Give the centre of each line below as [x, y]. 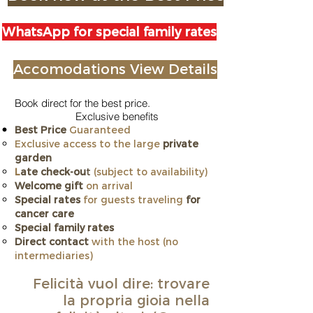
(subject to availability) [149, 172]
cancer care [44, 214]
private [181, 144]
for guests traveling [133, 200]
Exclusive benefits [117, 116]
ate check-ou [53, 172]
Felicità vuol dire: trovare [119, 284]
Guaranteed [99, 130]
